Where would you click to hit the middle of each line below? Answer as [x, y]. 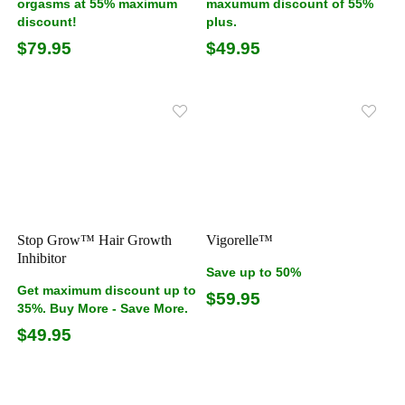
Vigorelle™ [240, 240]
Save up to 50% [254, 272]
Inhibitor [42, 258]
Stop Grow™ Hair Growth [95, 240]
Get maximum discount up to [107, 290]
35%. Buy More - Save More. [103, 308]
